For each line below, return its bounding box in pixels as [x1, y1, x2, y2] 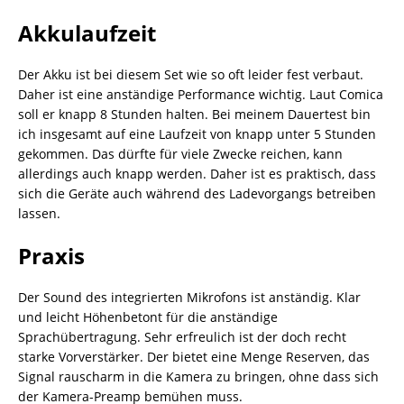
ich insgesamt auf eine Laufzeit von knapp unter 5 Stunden [18, 124, 376, 142]
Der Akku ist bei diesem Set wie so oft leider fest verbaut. [18, 65, 363, 83]
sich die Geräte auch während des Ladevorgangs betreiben [18, 184, 376, 202]
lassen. [18, 204, 60, 222]
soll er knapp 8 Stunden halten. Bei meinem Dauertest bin [18, 105, 371, 123]
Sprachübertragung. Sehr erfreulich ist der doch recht [18, 327, 346, 345]
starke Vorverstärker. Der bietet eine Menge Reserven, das [18, 347, 370, 365]
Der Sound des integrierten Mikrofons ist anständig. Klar [18, 288, 361, 306]
